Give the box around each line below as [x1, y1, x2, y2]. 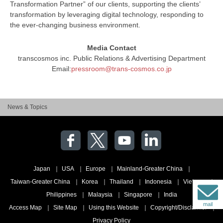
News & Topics [7, 104, 47, 111]
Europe [85, 165, 106, 172]
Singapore [123, 191, 152, 198]
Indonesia [144, 178, 172, 185]
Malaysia [88, 191, 112, 198]
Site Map [53, 204, 77, 211]
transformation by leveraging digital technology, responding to [10, 10, 204, 18]
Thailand [109, 178, 133, 185]
